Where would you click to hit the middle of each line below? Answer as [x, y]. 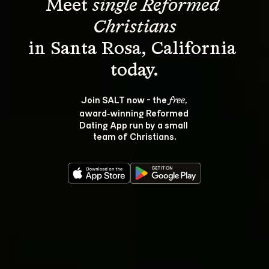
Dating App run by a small [134, 125]
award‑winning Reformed [134, 113]
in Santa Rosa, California [134, 49]
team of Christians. [134, 136]
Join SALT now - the [125, 99]
